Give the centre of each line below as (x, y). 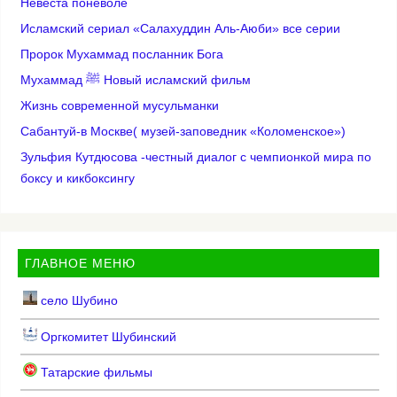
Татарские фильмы (94, 373)
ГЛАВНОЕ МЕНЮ (81, 264)
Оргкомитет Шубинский (106, 336)
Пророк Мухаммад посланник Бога (121, 54)
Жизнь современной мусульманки (119, 106)
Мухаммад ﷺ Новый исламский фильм (175, 80)
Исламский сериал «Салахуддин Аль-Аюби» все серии (180, 29)
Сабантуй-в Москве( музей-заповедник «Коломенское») (183, 132)
